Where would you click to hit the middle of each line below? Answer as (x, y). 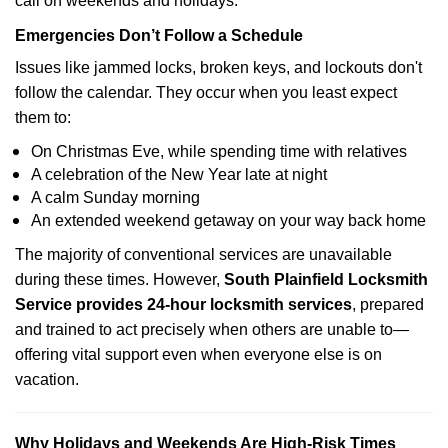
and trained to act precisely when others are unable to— (212, 329)
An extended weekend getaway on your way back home (228, 220)
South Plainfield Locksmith (326, 279)
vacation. (47, 379)
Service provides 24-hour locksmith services (183, 304)
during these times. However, (119, 279)
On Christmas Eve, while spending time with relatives (219, 151)
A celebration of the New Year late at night (179, 174)
